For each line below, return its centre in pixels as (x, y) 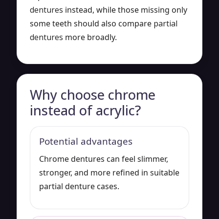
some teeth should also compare (92, 23)
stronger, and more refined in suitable (109, 172)
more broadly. (90, 37)
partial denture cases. (79, 186)
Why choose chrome (93, 94)
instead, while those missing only (125, 10)
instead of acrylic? (85, 110)
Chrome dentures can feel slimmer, (104, 159)
